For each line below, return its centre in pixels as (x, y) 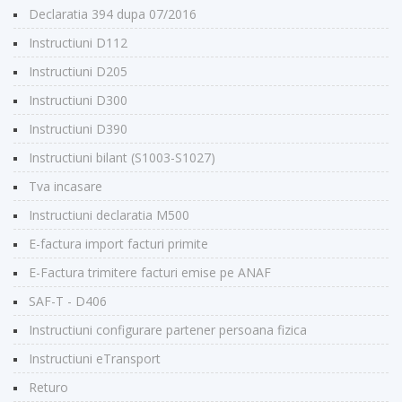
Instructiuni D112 (78, 42)
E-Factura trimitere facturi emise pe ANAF (150, 272)
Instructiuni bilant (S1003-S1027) (122, 157)
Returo (48, 387)
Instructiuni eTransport (95, 358)
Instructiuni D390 (78, 128)
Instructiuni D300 (78, 100)
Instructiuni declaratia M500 (109, 214)
